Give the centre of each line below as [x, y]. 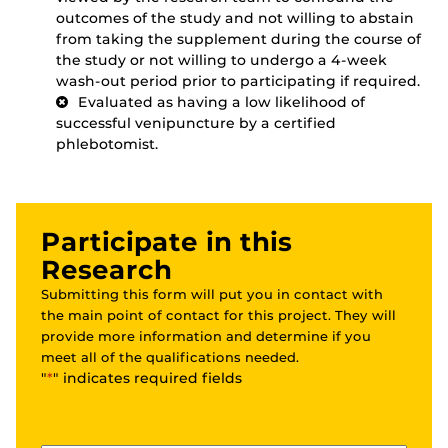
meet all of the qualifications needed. [170, 357]
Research [106, 270]
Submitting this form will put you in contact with [212, 294]
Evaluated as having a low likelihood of [221, 102]
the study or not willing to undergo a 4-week [221, 60]
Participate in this [166, 242]
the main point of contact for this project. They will [218, 315]
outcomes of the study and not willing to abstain [235, 18]
